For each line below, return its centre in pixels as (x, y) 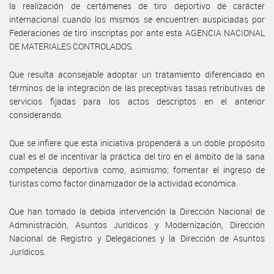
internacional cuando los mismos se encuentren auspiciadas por (137, 19)
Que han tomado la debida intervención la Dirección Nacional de (137, 211)
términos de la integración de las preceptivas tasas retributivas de (137, 87)
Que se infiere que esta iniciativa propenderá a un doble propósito (137, 143)
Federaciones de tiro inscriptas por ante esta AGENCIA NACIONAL (137, 32)
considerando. (36, 114)
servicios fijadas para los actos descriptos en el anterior (137, 101)
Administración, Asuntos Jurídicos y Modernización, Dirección (137, 224)
